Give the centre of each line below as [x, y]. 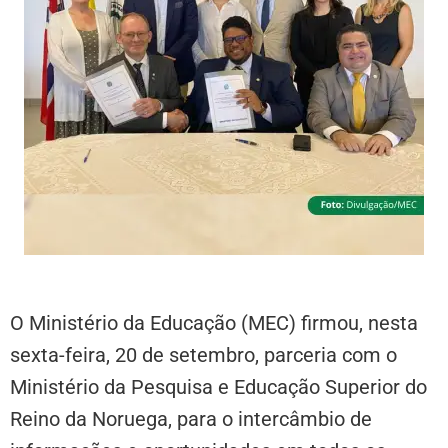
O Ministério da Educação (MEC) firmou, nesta [214, 322]
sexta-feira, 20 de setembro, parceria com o [203, 354]
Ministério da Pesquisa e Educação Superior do [218, 386]
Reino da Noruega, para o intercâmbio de [191, 418]
